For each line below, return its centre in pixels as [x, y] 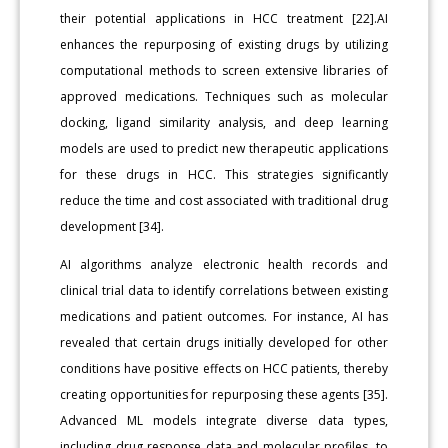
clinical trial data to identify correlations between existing [224, 290]
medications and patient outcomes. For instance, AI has [224, 316]
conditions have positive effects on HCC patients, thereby [224, 368]
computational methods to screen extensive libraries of [224, 70]
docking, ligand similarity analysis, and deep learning [224, 122]
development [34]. [112, 226]
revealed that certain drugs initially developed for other [224, 342]
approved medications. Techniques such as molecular [224, 96]
